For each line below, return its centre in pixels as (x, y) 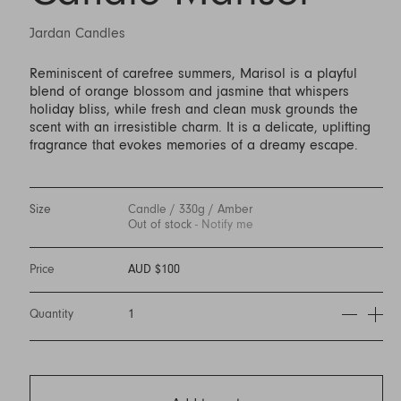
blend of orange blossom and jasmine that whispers (191, 91)
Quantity (51, 315)
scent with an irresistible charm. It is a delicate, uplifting (200, 127)
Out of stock (161, 225)
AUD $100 (154, 270)
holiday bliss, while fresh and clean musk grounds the (193, 109)
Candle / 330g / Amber (190, 210)
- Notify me (224, 225)
